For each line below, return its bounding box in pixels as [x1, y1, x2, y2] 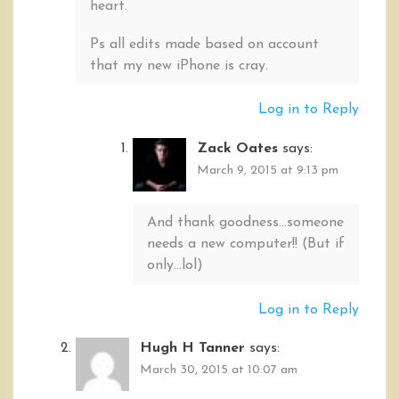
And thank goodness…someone [147, 216, 344, 231]
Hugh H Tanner [140, 340, 245, 355]
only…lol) [147, 258, 203, 273]
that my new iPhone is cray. [90, 58, 268, 73]
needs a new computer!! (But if [147, 237, 345, 252]
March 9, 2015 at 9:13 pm [197, 163, 338, 177]
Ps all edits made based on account [90, 37, 319, 52]
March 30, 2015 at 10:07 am [140, 362, 297, 377]
